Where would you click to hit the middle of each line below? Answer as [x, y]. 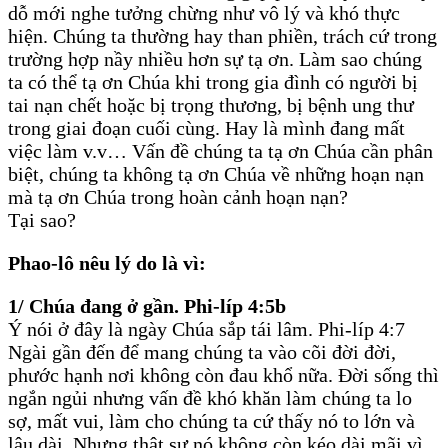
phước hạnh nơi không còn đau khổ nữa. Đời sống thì [223, 375]
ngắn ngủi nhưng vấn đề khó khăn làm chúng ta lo [210, 398]
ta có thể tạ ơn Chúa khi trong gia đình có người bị [213, 82]
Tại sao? [42, 220]
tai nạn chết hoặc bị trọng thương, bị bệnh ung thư [211, 105]
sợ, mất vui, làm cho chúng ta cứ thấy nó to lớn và [211, 421]
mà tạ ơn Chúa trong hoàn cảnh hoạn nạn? [178, 197]
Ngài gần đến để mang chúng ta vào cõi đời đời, [202, 352]
